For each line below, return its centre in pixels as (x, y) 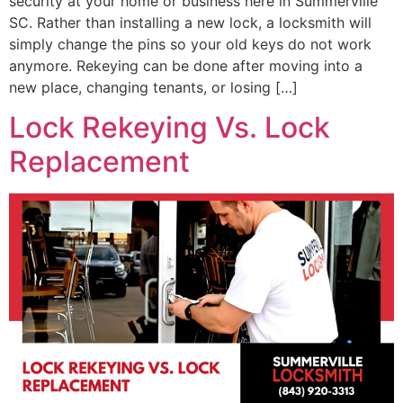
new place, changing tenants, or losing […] (153, 87)
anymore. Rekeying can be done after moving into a (186, 65)
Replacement (99, 162)
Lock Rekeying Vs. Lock (170, 128)
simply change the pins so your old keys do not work (190, 44)
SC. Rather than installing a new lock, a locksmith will (190, 22)
